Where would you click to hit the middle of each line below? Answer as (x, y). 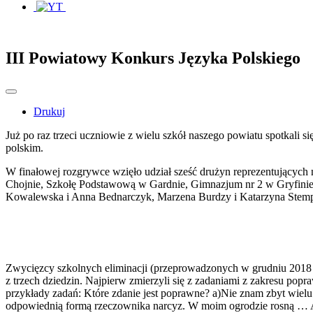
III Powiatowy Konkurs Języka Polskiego (153, 58)
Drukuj (49, 111)
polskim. (24, 147)
